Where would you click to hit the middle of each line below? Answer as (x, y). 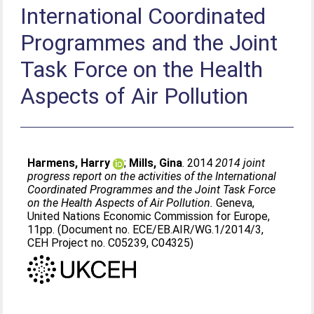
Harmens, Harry (69, 163)
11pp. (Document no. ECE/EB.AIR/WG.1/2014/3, (146, 230)
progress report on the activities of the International (152, 176)
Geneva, (234, 203)
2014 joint (240, 163)
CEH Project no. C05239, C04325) (111, 243)
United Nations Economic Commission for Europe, (149, 216)
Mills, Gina (156, 163)
